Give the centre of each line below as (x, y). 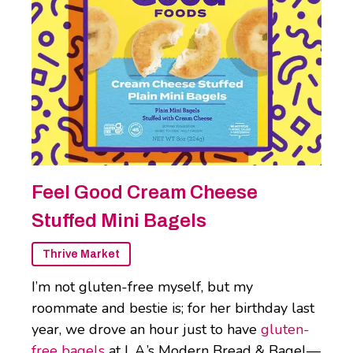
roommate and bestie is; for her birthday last (173, 308)
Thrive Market (81, 255)
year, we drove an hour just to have (146, 330)
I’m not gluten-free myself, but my (142, 287)
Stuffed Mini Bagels (119, 221)
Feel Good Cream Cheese (145, 193)
